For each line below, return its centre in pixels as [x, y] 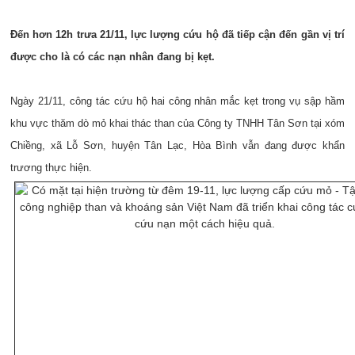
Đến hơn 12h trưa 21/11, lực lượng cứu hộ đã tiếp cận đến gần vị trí [177, 34]
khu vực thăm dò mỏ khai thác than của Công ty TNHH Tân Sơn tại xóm [177, 123]
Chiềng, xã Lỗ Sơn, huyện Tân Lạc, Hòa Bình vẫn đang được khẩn [177, 145]
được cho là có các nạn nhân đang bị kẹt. [113, 57]
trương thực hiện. [51, 168]
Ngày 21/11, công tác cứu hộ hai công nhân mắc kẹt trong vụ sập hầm [177, 101]
